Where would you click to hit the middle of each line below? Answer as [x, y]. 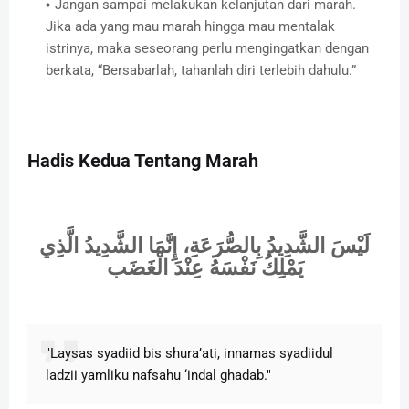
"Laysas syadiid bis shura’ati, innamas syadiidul [189, 353]
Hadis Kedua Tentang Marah [143, 160]
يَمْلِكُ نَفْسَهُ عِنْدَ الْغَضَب [204, 267]
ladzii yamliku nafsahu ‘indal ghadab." [158, 375]
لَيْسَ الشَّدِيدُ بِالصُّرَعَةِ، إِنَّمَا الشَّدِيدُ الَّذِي [204, 246]
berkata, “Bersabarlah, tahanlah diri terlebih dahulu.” [201, 70]
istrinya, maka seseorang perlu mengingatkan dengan [207, 48]
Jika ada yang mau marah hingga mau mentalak [190, 26]
